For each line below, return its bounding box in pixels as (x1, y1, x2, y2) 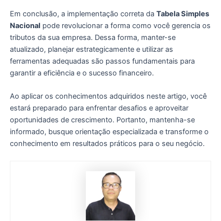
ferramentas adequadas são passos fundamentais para (10, 56, 195, 66)
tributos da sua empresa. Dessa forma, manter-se (10, 33, 176, 42)
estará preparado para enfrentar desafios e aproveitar (10, 103, 188, 112)
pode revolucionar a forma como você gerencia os (40, 21, 211, 30)
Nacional (10, 21, 40, 30)
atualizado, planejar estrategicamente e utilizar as (10, 44, 173, 54)
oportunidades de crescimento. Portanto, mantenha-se (10, 115, 195, 124)
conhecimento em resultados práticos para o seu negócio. (10, 139, 205, 148)
